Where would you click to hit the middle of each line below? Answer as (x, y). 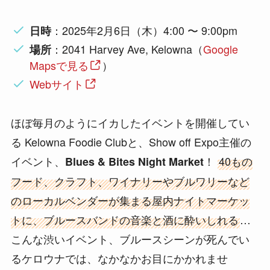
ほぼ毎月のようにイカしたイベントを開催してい (130, 123)
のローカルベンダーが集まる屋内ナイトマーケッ (130, 200)
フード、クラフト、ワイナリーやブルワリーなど (130, 181)
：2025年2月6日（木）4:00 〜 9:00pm (145, 30)
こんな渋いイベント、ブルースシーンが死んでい (130, 239)
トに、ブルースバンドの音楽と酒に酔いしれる (124, 220)
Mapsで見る (59, 65)
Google (221, 49)
